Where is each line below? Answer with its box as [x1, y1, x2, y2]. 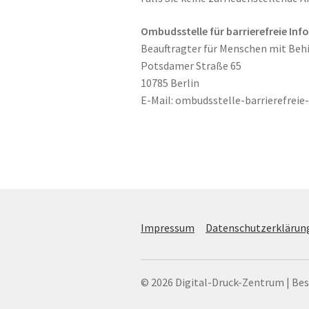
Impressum [141, 221, 195, 235]
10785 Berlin [141, 75, 200, 90]
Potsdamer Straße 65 [141, 58, 242, 72]
